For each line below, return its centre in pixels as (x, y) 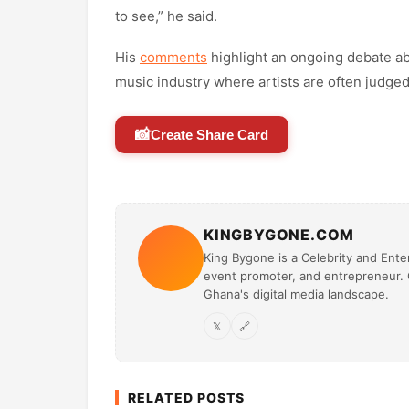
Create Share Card (210, 135)
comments (173, 58)
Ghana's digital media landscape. (296, 294)
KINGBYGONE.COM (279, 235)
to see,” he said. (166, 16)
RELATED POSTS (187, 398)
